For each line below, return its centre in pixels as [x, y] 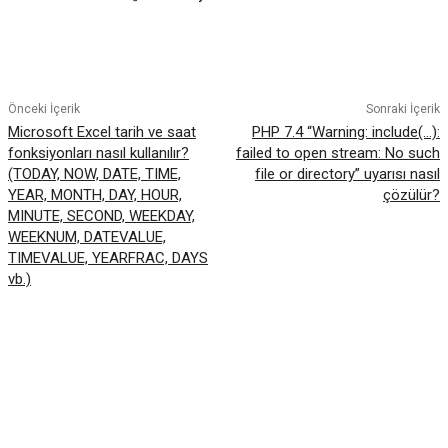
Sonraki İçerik [402, 109]
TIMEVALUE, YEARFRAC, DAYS [108, 258]
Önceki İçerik [44, 109]
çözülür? [411, 195]
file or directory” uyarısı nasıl [347, 174]
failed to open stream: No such [337, 153]
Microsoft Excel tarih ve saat [102, 132]
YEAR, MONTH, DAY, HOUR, [95, 195]
